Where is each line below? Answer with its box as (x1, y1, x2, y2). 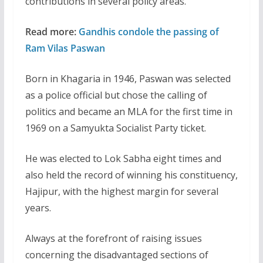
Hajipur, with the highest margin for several (25, 184, 218, 198)
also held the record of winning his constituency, (25, 168, 238, 181)
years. (25, 201, 51, 214)
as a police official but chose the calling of (25, 88, 207, 102)
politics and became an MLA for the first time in (25, 104, 232, 118)
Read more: (25, 25, 79, 38)
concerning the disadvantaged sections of (25, 248, 208, 261)
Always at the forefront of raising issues (25, 231, 202, 245)
